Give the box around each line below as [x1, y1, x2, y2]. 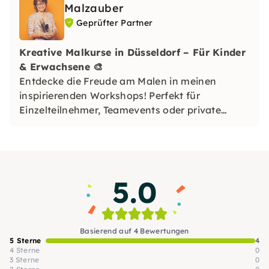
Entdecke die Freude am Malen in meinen [19, 75, 217, 87]
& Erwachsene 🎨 [19, 61, 103, 73]
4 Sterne [10, 246, 40, 255]
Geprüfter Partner [76, 17, 153, 28]
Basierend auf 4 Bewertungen [80, 226, 189, 235]
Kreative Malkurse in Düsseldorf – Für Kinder [19, 46, 246, 58]
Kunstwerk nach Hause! [19, 133, 133, 145]
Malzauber [64, 1, 124, 15]
